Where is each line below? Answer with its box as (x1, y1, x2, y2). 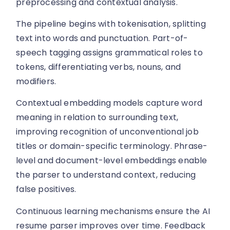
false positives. (16, 183, 76, 196)
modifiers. (16, 75, 56, 87)
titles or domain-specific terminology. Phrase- (16, 140, 208, 152)
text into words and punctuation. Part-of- (16, 32, 188, 44)
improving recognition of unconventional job (16, 126, 199, 138)
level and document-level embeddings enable (16, 155, 207, 167)
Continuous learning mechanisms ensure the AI (16, 205, 210, 217)
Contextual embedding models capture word (16, 97, 203, 109)
